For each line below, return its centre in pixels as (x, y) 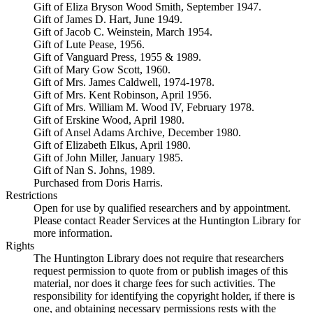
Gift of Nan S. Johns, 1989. (94, 170)
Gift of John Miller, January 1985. (108, 158)
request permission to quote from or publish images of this (161, 271)
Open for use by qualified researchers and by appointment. (162, 208)
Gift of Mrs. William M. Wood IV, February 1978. (144, 107)
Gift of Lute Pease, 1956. (89, 44)
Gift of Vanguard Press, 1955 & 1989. (117, 57)
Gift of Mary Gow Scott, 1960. (102, 70)
